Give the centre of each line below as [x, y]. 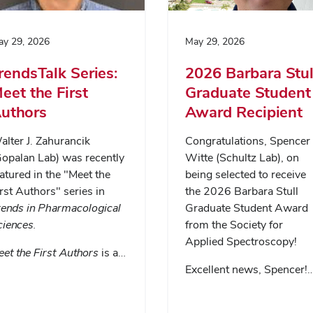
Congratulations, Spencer [248, 141]
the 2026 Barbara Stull [242, 191]
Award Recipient [244, 112]
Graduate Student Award [247, 208]
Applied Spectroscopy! [241, 242]
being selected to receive [246, 175]
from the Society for [234, 225]
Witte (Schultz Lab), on [242, 158]
